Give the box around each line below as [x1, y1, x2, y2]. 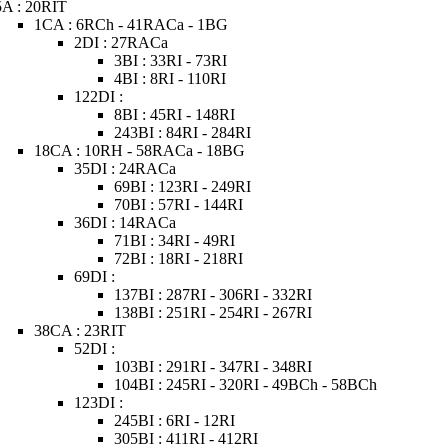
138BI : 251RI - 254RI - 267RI [114, 304, 313, 321]
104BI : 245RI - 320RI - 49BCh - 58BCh [114, 376, 378, 393]
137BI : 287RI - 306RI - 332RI [114, 286, 313, 303]
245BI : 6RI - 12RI [114, 412, 236, 429]
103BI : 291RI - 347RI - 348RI [114, 358, 313, 375]
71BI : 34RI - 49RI [114, 232, 236, 249]
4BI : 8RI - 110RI [114, 70, 227, 87]
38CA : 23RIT [34, 322, 127, 339]
